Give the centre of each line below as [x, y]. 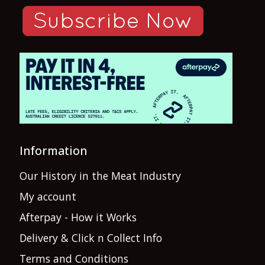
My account [48, 197]
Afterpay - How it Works [78, 217]
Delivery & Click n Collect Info [91, 238]
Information [53, 151]
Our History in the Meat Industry [100, 176]
